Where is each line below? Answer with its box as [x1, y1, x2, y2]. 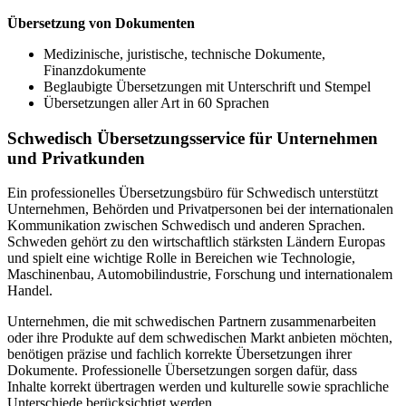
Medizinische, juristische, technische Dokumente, [43, 45, 325, 62]
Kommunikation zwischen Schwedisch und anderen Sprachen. [7, 217, 365, 234]
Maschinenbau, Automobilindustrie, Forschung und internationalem [7, 266, 392, 283]
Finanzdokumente [43, 62, 146, 78]
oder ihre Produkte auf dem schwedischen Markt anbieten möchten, [7, 330, 392, 346]
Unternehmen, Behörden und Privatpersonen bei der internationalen [7, 201, 393, 217]
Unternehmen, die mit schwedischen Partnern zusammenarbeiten [7, 314, 376, 330]
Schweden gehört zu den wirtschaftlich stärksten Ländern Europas [7, 234, 385, 250]
